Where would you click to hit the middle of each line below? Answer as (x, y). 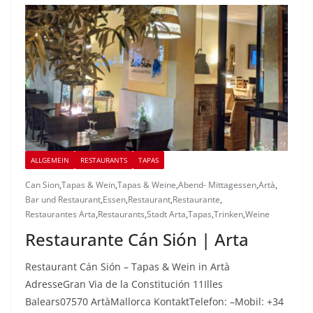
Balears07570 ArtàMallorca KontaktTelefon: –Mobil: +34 (154, 302)
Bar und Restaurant (63, 200)
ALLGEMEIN (50, 160)
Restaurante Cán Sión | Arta (137, 240)
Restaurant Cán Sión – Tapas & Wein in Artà (128, 267)
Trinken (228, 214)
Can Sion (42, 185)
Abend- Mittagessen (217, 185)
